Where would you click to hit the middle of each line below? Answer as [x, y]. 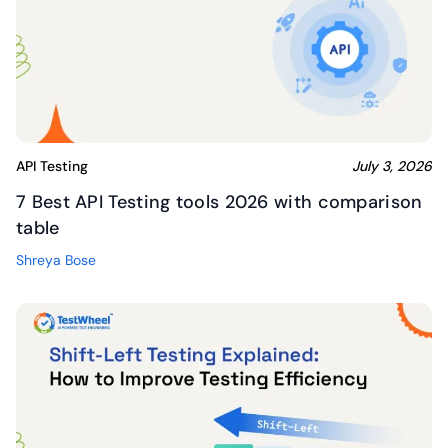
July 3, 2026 [392, 166]
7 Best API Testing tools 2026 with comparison [219, 202]
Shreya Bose [56, 260]
